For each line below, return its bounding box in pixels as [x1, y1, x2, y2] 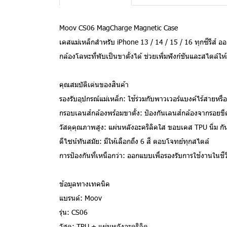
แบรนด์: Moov [59, 193, 102, 203]
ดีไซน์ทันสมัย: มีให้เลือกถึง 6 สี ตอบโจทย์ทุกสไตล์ [59, 136, 209, 146]
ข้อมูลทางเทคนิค [59, 179, 110, 188]
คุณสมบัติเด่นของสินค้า [59, 80, 129, 89]
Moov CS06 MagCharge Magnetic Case [59, 23, 178, 32]
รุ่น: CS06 [59, 207, 88, 217]
